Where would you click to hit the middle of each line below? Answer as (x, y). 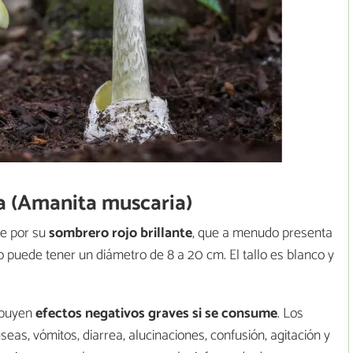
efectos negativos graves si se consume (156, 314)
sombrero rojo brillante (121, 234)
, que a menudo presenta (262, 234)
